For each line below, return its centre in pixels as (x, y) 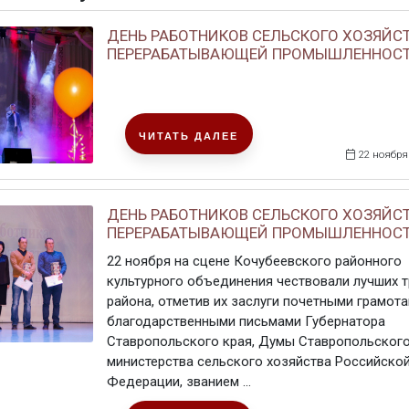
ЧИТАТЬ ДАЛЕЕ (189, 136)
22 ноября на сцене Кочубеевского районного (254, 261)
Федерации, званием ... (178, 382)
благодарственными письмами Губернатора (246, 321)
